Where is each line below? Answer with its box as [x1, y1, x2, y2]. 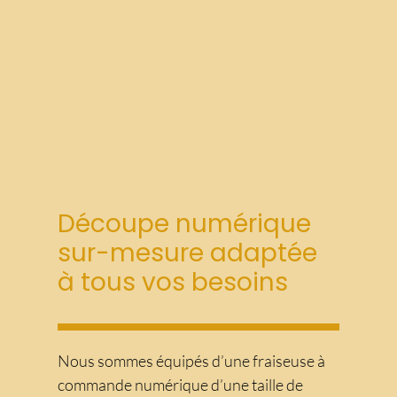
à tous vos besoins [58, 264, 288, 300]
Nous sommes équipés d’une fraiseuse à [58, 351, 325, 371]
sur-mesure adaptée [58, 235, 317, 270]
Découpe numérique [58, 206, 311, 241]
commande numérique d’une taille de [58, 375, 303, 395]
